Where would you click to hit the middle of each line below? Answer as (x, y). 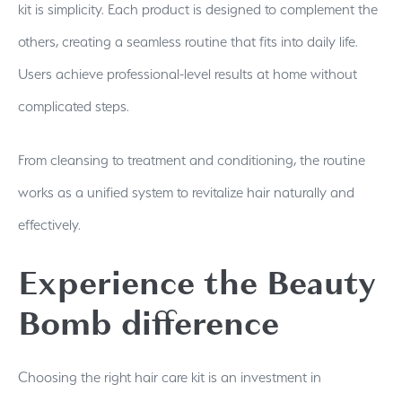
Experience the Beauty (197, 283)
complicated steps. (74, 106)
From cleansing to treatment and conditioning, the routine (192, 160)
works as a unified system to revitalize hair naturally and (186, 192)
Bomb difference (149, 323)
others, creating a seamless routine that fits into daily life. (188, 41)
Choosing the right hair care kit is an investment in (170, 377)
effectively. (49, 224)
